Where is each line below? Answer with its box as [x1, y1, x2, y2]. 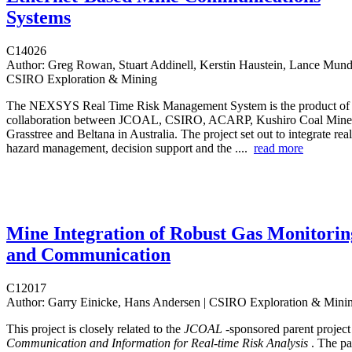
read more [254, 141, 303, 156]
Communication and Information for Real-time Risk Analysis [6, 336, 311, 350]
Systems [6, 7, 71, 28]
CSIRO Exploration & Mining [6, 72, 157, 86]
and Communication [6, 244, 170, 266]
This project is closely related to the [6, 322, 184, 336]
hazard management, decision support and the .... [6, 141, 254, 156]
